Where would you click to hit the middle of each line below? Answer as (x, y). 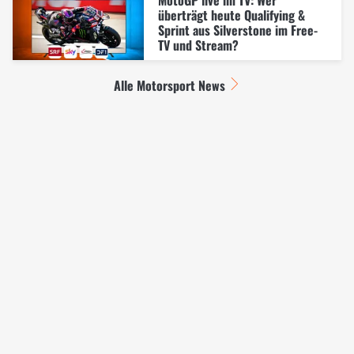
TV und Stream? (198, 45)
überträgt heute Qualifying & (231, 15)
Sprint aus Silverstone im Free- (237, 30)
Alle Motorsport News (170, 85)
